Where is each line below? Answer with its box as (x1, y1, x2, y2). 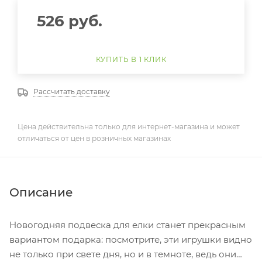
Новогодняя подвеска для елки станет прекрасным (9, 219, 246, 230)
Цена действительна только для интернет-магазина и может (18, 122, 240, 131)
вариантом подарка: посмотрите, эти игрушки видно (9, 233, 252, 245)
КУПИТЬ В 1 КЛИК (95, 55, 167, 64)
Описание (9, 185, 73, 199)
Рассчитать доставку (33, 87, 110, 96)
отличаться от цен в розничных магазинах (18, 133, 171, 143)
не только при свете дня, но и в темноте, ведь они (9, 248, 236, 260)
